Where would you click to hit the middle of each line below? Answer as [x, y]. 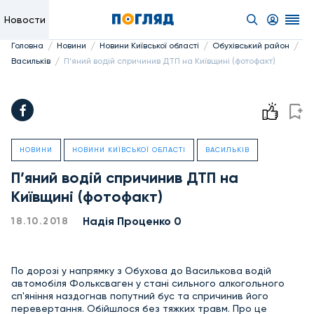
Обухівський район [251, 46]
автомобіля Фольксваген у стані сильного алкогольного [148, 283]
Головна [27, 46]
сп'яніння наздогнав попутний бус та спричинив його [140, 296]
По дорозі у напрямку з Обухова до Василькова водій [141, 271]
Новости [25, 20]
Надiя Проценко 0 [132, 221]
